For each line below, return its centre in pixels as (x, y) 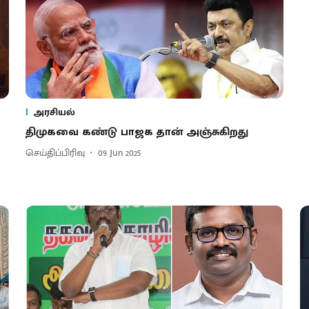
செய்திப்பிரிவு (55, 153)
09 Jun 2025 (119, 153)
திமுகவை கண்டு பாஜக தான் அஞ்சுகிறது (137, 132)
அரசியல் (54, 112)
